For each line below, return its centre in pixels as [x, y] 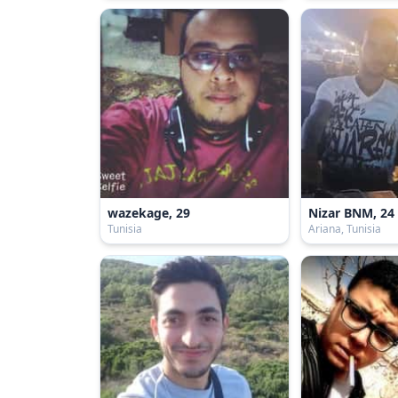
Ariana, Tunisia [345, 228]
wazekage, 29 [149, 212]
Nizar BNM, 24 [352, 212]
